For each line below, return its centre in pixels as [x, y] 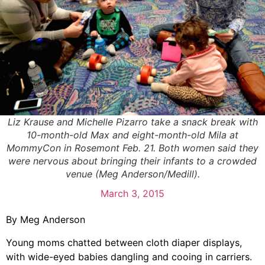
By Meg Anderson [46, 220]
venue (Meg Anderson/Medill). [132, 174]
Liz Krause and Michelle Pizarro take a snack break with [132, 122]
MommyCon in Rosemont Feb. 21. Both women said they [132, 148]
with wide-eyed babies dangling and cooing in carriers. [129, 256]
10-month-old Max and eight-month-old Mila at [132, 135]
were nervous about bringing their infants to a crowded [132, 161]
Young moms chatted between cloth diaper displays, [124, 242]
